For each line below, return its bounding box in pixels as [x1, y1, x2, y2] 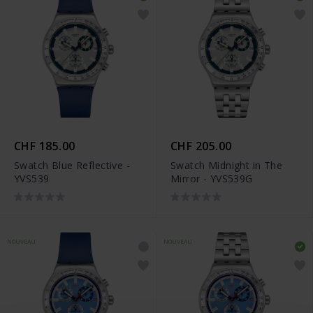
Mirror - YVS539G [170, 171, 253, 185]
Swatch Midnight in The [170, 158, 283, 172]
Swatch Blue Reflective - [14, 158, 131, 172]
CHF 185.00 [14, 138, 75, 154]
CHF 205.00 [170, 138, 232, 154]
